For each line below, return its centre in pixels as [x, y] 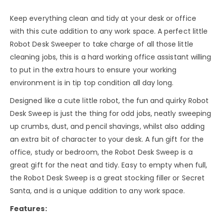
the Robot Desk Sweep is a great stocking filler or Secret [107, 178]
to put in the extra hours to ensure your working [93, 70]
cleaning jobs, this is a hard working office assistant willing [111, 57]
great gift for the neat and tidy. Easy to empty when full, [109, 165]
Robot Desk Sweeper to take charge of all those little [102, 44]
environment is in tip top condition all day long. [92, 83]
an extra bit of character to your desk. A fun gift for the [107, 139]
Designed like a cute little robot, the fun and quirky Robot [110, 101]
